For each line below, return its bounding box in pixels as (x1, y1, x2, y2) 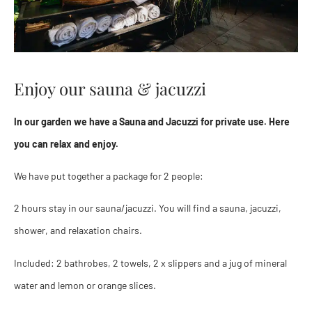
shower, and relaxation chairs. (14, 224, 142, 237)
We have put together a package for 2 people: (14, 170, 203, 182)
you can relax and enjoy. (14, 137, 118, 150)
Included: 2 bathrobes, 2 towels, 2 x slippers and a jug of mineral (14, 256, 287, 269)
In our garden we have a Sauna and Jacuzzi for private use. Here (14, 115, 290, 127)
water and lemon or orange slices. (14, 279, 156, 291)
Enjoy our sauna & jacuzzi (14, 77, 206, 100)
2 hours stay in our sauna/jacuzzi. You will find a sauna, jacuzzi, (14, 202, 281, 214)
